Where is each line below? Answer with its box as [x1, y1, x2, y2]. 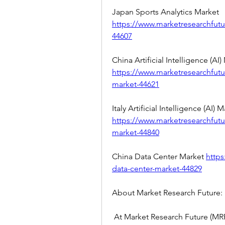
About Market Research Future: [112, 188, 222, 198]
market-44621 [112, 79, 159, 89]
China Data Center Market [112, 152, 206, 162]
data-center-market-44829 [112, 164, 202, 174]
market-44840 [112, 128, 159, 138]
